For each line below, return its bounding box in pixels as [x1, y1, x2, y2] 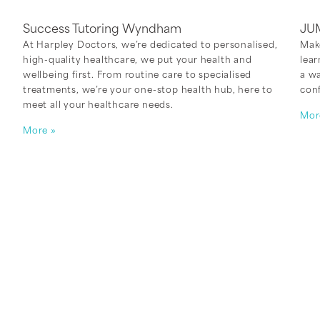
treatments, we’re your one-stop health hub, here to [23, 86, 273, 95]
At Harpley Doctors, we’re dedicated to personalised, [23, 41, 278, 50]
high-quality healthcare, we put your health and [23, 56, 252, 65]
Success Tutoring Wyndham [23, 24, 181, 36]
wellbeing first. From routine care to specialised [23, 71, 252, 80]
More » [23, 126, 56, 136]
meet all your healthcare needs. [23, 101, 174, 110]
